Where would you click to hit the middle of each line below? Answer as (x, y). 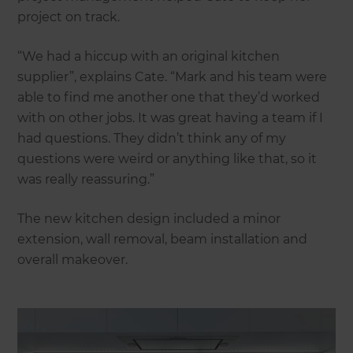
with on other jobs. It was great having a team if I (171, 117)
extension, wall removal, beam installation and (163, 239)
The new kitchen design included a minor (149, 218)
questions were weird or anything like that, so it (167, 158)
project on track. (69, 17)
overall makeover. (73, 259)
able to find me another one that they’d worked (169, 97)
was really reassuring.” (86, 179)
